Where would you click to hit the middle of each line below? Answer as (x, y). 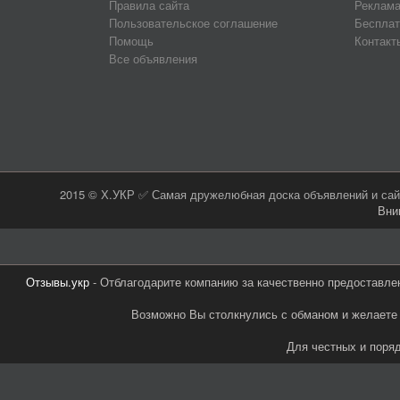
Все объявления (153, 59)
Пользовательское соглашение (193, 23)
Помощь (131, 41)
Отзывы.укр (57, 282)
